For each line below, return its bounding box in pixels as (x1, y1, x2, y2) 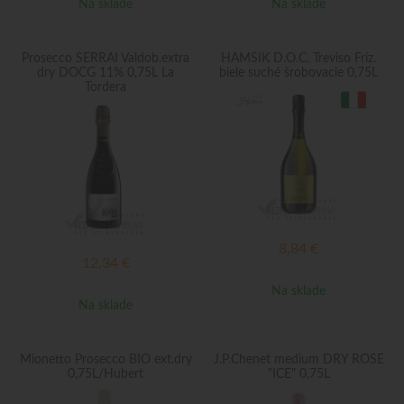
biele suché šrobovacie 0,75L (219, 67, 378, 79)
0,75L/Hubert (68, 368, 143, 381)
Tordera (85, 81, 126, 94)
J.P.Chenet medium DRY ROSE (213, 353, 384, 366)
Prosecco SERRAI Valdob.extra (22, 52, 189, 65)
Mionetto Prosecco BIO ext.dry (19, 353, 192, 366)
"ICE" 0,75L (267, 368, 330, 381)
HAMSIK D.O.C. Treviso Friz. (221, 52, 376, 65)
